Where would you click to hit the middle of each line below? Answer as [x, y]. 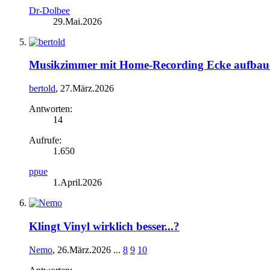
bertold [42, 89]
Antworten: [51, 109]
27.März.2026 [87, 89]
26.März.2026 [84, 250]
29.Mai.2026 [77, 21]
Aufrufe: [45, 140]
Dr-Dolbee [49, 10]
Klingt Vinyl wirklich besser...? [104, 226]
